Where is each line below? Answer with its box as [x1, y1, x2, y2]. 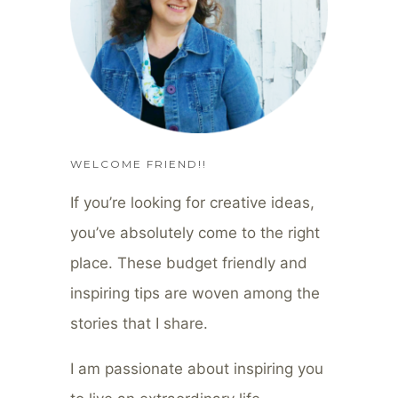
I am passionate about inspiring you [70, 359, 324, 378]
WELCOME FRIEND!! [70, 156, 208, 171]
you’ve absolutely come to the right [70, 223, 321, 242]
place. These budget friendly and [70, 253, 308, 272]
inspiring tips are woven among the [70, 283, 321, 302]
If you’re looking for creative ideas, [70, 193, 315, 211]
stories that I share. [70, 314, 209, 332]
